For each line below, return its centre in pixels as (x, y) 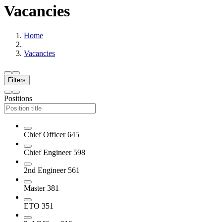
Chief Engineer (49, 152)
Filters (17, 80)
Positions (18, 98)
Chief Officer (46, 134)
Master (35, 188)
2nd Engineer (46, 170)
